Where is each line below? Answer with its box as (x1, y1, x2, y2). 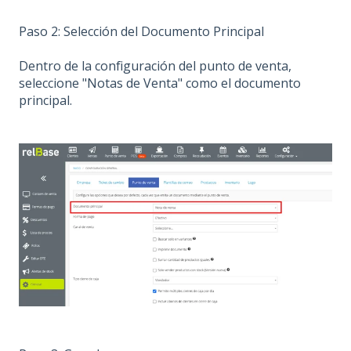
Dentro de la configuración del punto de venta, (19, 56, 291, 74)
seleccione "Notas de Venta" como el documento (19, 74, 301, 92)
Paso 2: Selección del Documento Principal (19, 22, 264, 40)
